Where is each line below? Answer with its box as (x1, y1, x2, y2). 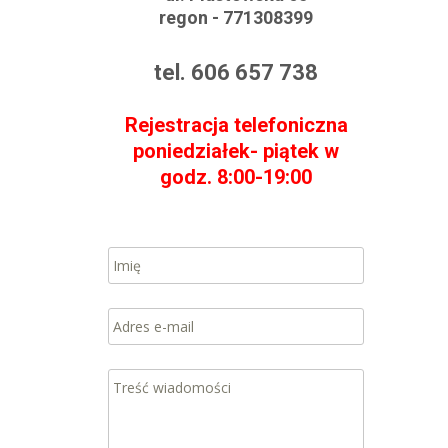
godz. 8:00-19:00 (160, 165, 312, 189)
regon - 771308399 (159, 7, 313, 28)
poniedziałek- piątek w (133, 139, 339, 163)
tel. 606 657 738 (154, 60, 318, 85)
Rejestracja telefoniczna (124, 113, 348, 137)
